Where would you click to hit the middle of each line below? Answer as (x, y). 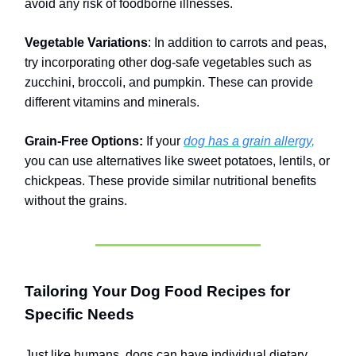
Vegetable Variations (86, 43)
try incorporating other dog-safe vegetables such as (168, 63)
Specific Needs (79, 315)
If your (163, 141)
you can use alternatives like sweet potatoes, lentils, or (177, 161)
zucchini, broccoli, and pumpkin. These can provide (169, 83)
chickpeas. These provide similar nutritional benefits (170, 181)
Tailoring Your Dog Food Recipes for (157, 292)
